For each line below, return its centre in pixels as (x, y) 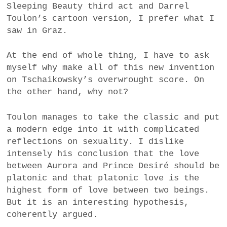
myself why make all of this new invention (111, 68)
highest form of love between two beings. (108, 190)
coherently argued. (52, 214)
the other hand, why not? (68, 92)
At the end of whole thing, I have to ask (108, 56)
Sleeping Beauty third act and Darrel (98, 6)
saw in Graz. (37, 30)
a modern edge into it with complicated (103, 129)
